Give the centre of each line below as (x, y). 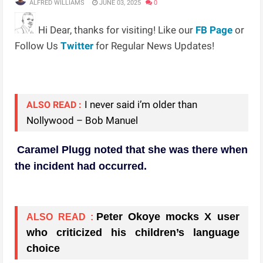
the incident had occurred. (81, 166)
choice (43, 248)
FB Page (214, 30)
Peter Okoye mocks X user (168, 216)
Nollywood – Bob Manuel (82, 120)
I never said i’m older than (141, 104)
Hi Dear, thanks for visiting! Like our (116, 30)
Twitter (77, 45)
